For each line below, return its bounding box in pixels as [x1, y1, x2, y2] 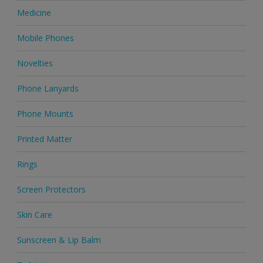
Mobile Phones [16, 32, 74, 44]
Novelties [16, 58, 53, 69]
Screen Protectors [16, 184, 86, 195]
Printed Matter [16, 133, 72, 145]
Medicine [16, 7, 51, 19]
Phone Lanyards [16, 83, 79, 95]
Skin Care [16, 209, 52, 221]
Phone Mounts [16, 108, 73, 120]
